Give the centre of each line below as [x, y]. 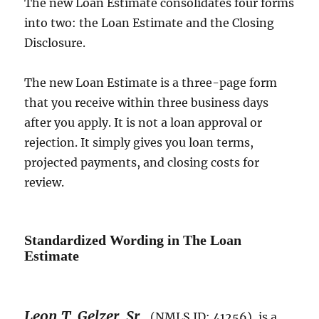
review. [45, 183]
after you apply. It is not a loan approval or [143, 123]
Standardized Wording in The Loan [133, 240]
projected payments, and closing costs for [142, 163]
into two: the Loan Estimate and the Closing [150, 23]
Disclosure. [55, 43]
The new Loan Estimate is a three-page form [151, 83]
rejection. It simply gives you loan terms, [139, 143]
